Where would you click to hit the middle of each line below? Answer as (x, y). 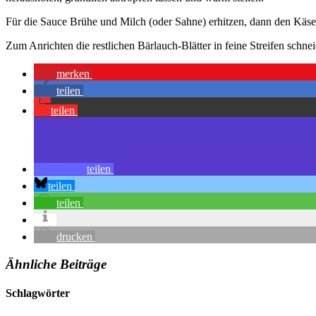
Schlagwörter (38, 293)
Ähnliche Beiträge (56, 264)
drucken (74, 236)
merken (73, 73)
